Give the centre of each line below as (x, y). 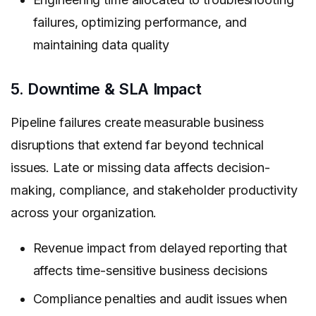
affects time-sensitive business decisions (150, 271)
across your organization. (84, 213)
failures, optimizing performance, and (140, 23)
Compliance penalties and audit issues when (160, 299)
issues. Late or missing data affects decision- (141, 168)
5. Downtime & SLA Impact (106, 89)
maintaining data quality (101, 45)
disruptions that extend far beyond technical (138, 145)
